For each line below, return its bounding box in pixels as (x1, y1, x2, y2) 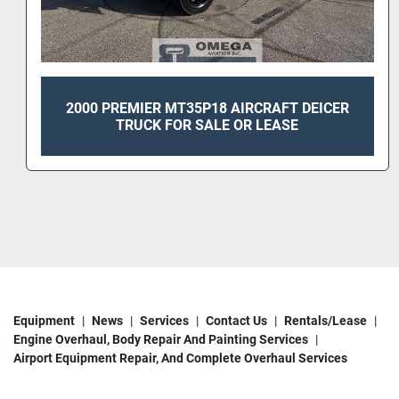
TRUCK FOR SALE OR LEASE (116, 116, 299, 134)
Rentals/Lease (284, 313, 367, 329)
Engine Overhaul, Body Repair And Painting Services (13, 332, 308, 347)
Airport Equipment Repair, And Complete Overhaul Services (13, 351, 347, 366)
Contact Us (206, 313, 267, 329)
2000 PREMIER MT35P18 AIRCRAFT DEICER (65, 99, 349, 117)
